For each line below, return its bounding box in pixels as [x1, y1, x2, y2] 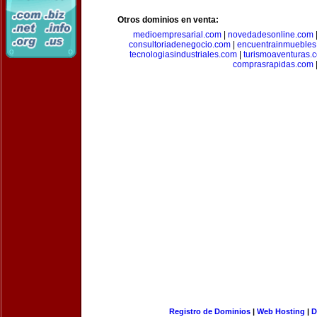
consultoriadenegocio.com [128, 40, 231, 50]
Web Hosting [256, 307, 305, 316]
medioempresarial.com [132, 30, 221, 40]
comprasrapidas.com [233, 59, 313, 69]
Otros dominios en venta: [117, 15, 219, 25]
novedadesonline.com [227, 30, 313, 40]
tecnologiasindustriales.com [129, 50, 237, 59]
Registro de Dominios [168, 307, 250, 316]
